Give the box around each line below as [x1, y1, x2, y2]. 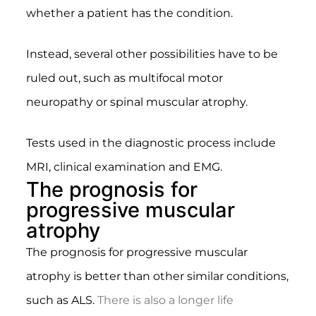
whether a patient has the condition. [25, 6, 233, 20]
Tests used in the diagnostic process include [25, 136, 276, 150]
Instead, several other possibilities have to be [25, 47, 278, 61]
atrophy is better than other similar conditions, [25, 269, 288, 284]
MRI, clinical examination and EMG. [25, 160, 222, 174]
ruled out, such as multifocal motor [25, 71, 223, 85]
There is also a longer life [97, 293, 233, 308]
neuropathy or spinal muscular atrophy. [25, 95, 248, 109]
